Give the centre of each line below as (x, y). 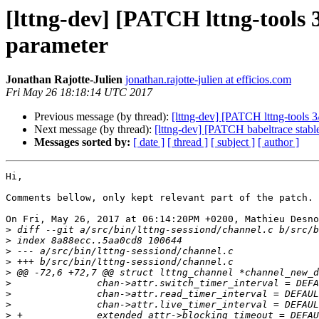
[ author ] (278, 142)
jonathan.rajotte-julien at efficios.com (208, 80)
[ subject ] (233, 142)
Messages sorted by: (82, 142)
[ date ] (149, 142)
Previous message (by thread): (103, 117)
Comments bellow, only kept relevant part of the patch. (159, 198)
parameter (57, 45)
